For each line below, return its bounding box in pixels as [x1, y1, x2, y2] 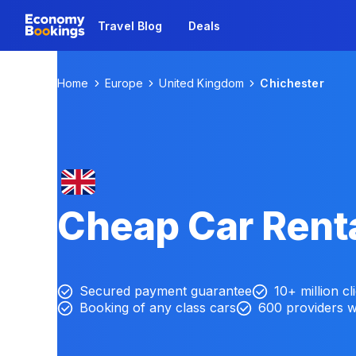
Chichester [260, 76, 324, 90]
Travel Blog [98, 18, 163, 33]
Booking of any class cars [79, 300, 236, 315]
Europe [104, 76, 144, 90]
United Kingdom [159, 76, 245, 90]
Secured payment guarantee [79, 283, 252, 299]
